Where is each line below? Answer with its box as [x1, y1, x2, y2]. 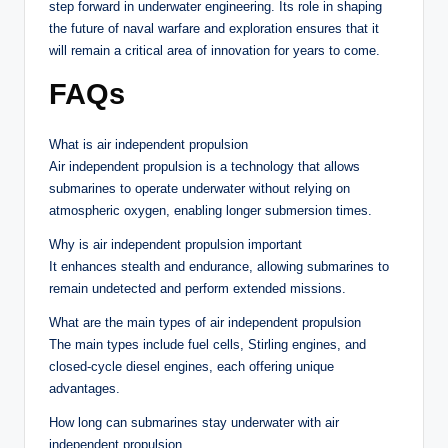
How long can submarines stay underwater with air [49, 415, 339, 431]
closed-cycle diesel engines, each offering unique [49, 359, 334, 375]
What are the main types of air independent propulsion [49, 315, 361, 331]
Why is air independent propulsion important [49, 237, 302, 253]
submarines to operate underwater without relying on [49, 181, 350, 197]
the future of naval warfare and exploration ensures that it [49, 21, 379, 37]
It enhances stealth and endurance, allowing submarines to [49, 259, 389, 275]
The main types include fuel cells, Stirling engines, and [49, 337, 366, 353]
